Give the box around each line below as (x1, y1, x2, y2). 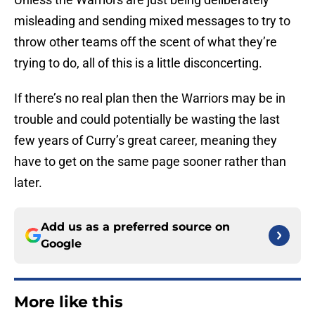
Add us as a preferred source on (41, 220, 230, 234)
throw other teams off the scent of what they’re (14, 34, 277, 50)
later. (14, 175, 42, 191)
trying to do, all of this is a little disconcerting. (14, 56, 262, 71)
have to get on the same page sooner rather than (14, 154, 286, 169)
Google (41, 237, 82, 251)
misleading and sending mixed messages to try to (14, 13, 290, 29)
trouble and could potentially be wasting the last (14, 112, 280, 127)
